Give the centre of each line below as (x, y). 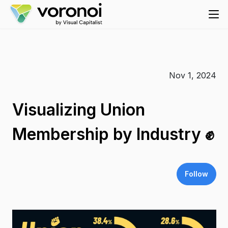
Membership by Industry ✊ (113, 134)
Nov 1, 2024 (192, 75)
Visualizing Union (78, 110)
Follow (196, 174)
